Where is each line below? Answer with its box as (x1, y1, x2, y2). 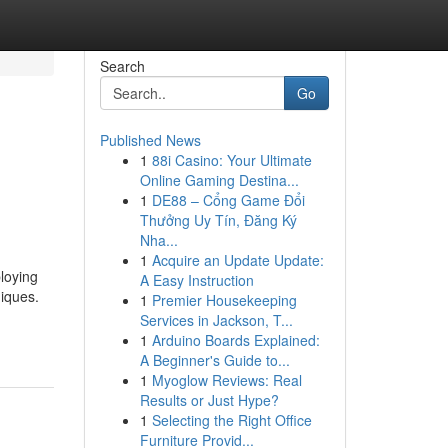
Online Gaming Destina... (139, 170, 299, 190)
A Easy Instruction (139, 270, 254, 290)
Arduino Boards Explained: (151, 330, 320, 350)
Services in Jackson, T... (139, 310, 293, 330)
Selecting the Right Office (151, 410, 312, 430)
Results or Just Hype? (139, 390, 279, 410)
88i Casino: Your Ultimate (151, 150, 312, 170)
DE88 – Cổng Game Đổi (151, 190, 305, 210)
